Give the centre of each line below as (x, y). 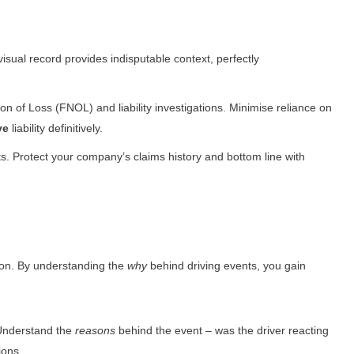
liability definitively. (55, 128)
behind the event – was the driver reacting (222, 331)
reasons (95, 331)
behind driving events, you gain (226, 266)
